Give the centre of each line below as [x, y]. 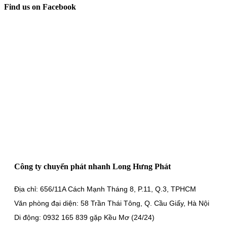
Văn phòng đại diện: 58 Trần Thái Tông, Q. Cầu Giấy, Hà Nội [112, 203]
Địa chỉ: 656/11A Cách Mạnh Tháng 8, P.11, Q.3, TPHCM [105, 189]
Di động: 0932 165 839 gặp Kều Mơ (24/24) [84, 218]
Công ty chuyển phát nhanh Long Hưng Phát [92, 166]
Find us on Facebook [40, 7]
